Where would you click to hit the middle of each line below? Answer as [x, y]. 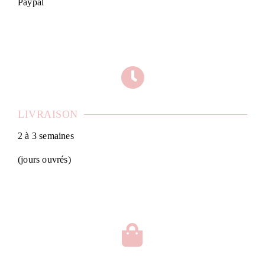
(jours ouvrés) [44, 160]
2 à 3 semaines [47, 136]
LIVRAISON [48, 114]
